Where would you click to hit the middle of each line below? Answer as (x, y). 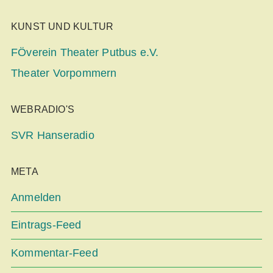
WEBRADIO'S (43, 109)
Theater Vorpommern (64, 73)
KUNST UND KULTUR (62, 27)
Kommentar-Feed (55, 253)
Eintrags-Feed (46, 225)
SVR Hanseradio (53, 135)
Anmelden (36, 197)
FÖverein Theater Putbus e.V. (85, 53)
